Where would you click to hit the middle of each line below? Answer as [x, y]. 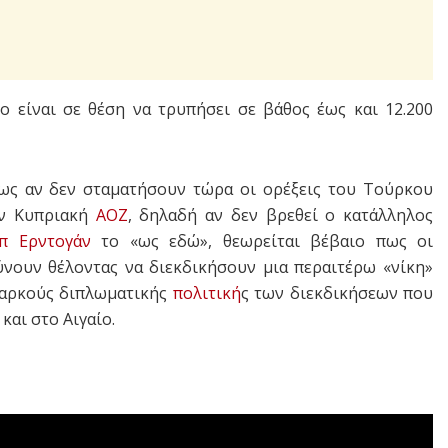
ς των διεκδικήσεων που [337, 293]
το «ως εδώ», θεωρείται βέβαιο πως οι [261, 241]
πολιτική [206, 293]
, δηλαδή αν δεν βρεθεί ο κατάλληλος [280, 215]
